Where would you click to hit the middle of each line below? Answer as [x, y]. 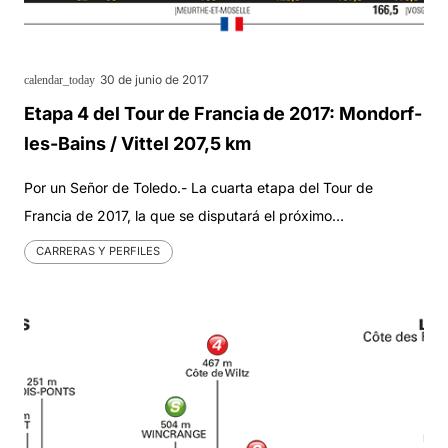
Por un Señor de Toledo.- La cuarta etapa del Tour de [198, 187]
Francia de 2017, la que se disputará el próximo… [184, 215]
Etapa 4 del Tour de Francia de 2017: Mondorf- [223, 113]
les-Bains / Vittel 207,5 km [137, 143]
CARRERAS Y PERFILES [98, 251]
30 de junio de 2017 [154, 79]
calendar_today [59, 79]
